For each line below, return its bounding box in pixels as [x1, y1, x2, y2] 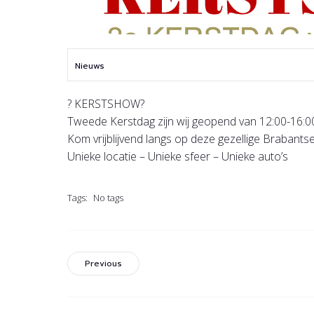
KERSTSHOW [71, 96, 140, 111]
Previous [85, 257, 122, 270]
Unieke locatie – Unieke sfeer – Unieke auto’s [67, 149, 288, 164]
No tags [93, 191, 123, 204]
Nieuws [75, 60, 104, 72]
